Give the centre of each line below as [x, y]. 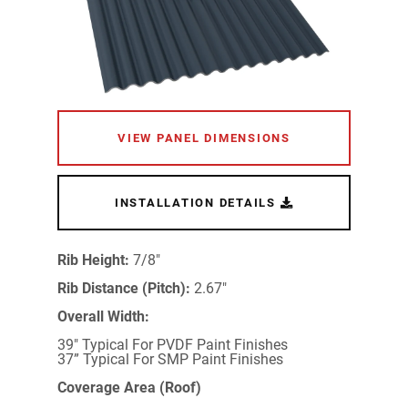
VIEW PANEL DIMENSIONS [204, 138]
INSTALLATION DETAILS [197, 203]
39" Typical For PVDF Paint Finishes [172, 345]
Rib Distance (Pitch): [123, 289]
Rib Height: [95, 260]
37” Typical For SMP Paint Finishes [170, 360]
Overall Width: [103, 317]
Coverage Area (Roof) [129, 388]
